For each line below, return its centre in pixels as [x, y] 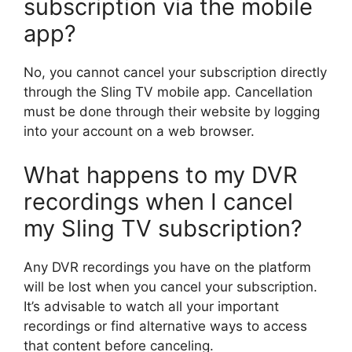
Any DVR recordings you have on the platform [167, 267]
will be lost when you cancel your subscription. [170, 286]
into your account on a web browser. [139, 132]
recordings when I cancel [158, 201]
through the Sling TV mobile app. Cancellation [168, 92]
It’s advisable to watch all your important [151, 306]
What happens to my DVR [161, 174]
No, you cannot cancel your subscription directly [175, 73]
